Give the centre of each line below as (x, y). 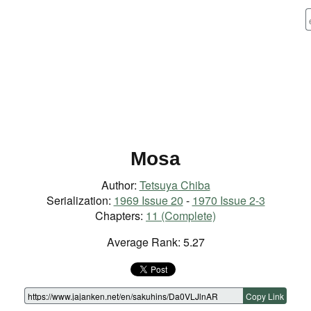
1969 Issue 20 (148, 201)
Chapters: (120, 216)
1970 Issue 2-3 (228, 201)
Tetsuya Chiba (175, 185)
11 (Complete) (181, 216)
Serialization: (80, 201)
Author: (120, 185)
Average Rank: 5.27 (155, 242)
